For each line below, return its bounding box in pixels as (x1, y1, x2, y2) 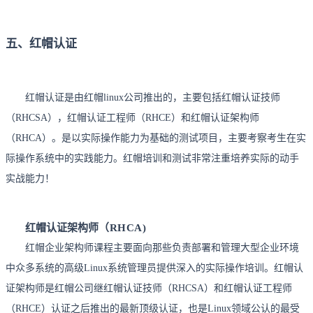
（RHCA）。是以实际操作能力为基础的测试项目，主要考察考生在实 (6, 132, 306, 143)
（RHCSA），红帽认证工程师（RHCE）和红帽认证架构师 (6, 112, 259, 123)
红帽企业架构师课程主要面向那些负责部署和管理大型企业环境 (25, 242, 299, 253)
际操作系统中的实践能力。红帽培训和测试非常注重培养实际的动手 (6, 152, 299, 163)
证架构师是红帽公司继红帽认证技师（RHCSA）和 (6, 282, 224, 293)
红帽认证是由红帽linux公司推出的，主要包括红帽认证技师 (25, 92, 280, 103)
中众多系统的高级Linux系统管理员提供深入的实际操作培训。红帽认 (6, 262, 303, 273)
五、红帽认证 (6, 36, 77, 50)
